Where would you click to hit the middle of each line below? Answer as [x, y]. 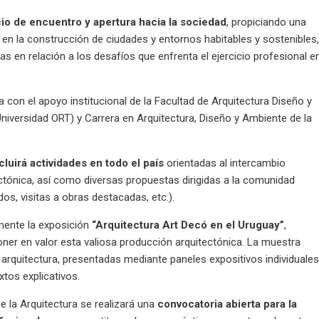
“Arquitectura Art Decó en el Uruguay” [188, 225]
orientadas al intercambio [225, 163]
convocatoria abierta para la [228, 304]
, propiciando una [267, 22]
